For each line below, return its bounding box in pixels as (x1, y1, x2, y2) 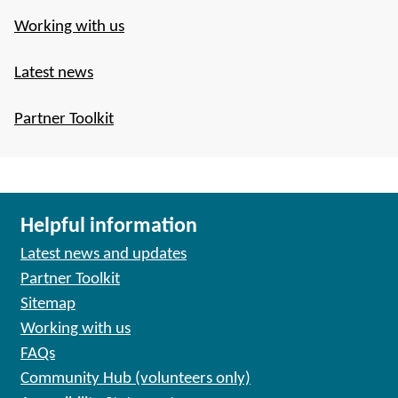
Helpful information (20, 216, 197, 237)
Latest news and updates (20, 246, 187, 263)
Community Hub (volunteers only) (20, 370, 251, 387)
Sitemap (20, 296, 76, 313)
